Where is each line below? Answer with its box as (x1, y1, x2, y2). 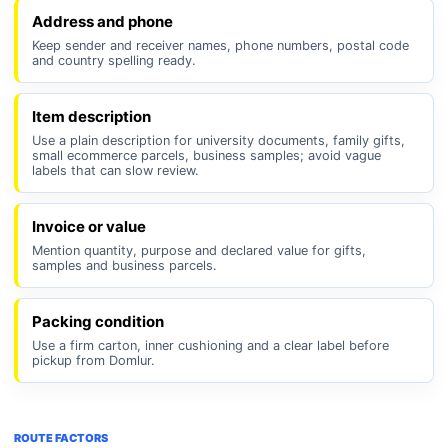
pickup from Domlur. (32, 353, 155, 368)
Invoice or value (32, 217, 146, 236)
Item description (32, 107, 151, 126)
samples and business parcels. (32, 258, 217, 273)
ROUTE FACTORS (14, 431, 108, 445)
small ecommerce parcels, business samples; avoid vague (32, 148, 381, 163)
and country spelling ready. (32, 53, 196, 68)
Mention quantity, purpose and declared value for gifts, (32, 243, 366, 258)
